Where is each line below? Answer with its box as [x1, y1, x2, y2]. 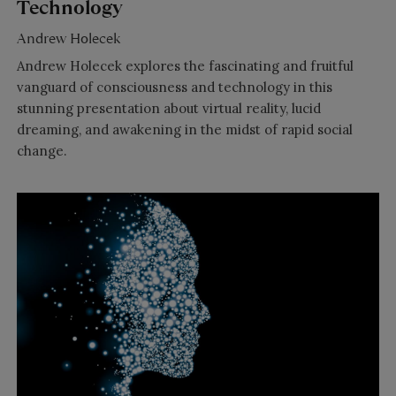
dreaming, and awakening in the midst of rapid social [16, 120, 353, 138]
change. [16, 141, 67, 159]
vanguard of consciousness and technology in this [16, 78, 332, 95]
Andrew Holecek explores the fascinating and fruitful [16, 57, 354, 74]
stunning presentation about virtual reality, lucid [16, 99, 321, 117]
